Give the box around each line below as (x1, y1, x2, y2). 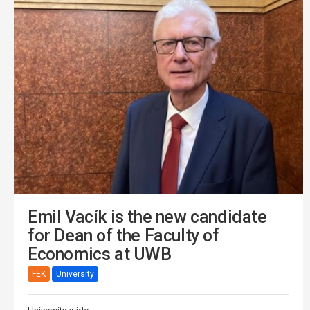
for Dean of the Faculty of (28, 225, 219, 246)
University (56, 269, 94, 279)
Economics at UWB (28, 244, 172, 264)
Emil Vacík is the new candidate (28, 206, 267, 227)
